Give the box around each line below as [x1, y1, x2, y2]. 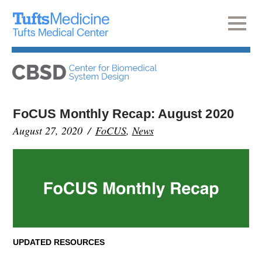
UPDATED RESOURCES [13, 237, 105, 247]
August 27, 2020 [13, 123, 83, 137]
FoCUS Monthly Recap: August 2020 [13, 106, 235, 121]
